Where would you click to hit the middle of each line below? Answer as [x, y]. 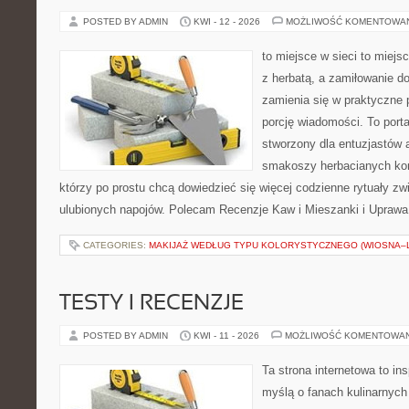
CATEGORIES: [116, 245]
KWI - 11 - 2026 [226, 336]
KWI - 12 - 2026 [227, 21]
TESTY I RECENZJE [152, 304]
